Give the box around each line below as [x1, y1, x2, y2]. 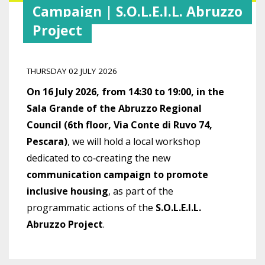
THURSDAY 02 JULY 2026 [27, 66, 117, 76]
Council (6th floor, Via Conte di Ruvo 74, [27, 118, 212, 131]
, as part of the [108, 185, 173, 198]
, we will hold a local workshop [67, 135, 201, 148]
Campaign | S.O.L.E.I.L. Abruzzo [33, 2, 243, 21]
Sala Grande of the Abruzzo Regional [27, 102, 202, 115]
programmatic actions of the [27, 201, 153, 214]
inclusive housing [27, 185, 108, 198]
